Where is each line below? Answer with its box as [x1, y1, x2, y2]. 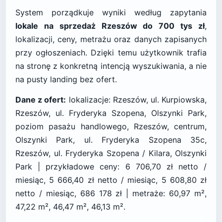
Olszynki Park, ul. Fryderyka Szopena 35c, [15, 135, 207, 145]
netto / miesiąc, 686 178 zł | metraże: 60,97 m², [15, 188, 207, 198]
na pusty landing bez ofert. [15, 74, 117, 84]
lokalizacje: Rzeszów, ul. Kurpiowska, [66, 95, 207, 105]
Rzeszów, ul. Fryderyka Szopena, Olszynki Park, [15, 108, 207, 118]
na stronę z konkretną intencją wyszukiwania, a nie [15, 61, 207, 71]
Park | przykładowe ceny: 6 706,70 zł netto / [15, 162, 207, 171]
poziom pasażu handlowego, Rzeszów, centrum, [15, 121, 207, 131]
